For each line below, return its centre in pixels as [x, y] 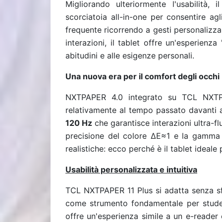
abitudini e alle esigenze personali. [130, 55]
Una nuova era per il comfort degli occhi [142, 76]
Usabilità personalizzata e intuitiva [131, 169]
